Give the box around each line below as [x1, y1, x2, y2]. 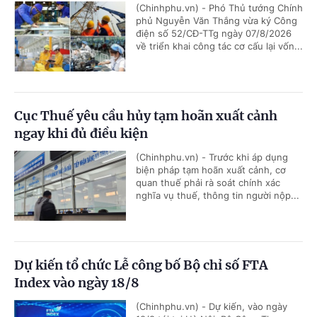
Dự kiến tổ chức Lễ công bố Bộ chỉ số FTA [14, 257, 268, 274]
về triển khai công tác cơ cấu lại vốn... [136, 40, 303, 52]
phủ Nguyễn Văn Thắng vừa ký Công [136, 15, 297, 27]
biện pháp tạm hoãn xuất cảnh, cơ [136, 164, 286, 176]
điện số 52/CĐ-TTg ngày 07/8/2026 [136, 28, 292, 40]
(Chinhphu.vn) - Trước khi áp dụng [136, 151, 288, 163]
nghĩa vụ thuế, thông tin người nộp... [136, 190, 299, 202]
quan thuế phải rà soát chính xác [136, 177, 280, 189]
